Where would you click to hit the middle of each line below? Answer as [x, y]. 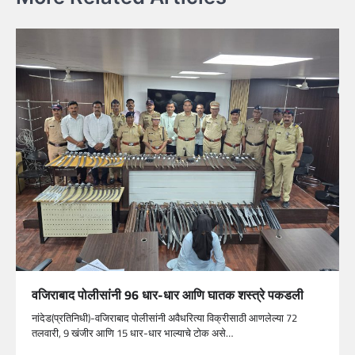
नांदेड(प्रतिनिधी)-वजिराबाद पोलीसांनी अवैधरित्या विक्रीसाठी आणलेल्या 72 [164, 318]
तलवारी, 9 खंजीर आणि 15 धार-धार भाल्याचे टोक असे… [132, 333]
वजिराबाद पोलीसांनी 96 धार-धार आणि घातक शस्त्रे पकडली [168, 295]
